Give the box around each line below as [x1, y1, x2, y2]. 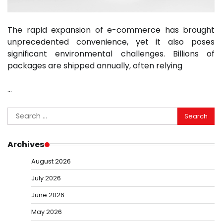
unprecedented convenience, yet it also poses [7, 36, 215, 48]
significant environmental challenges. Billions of [7, 48, 215, 60]
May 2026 [31, 207, 62, 217]
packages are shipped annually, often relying [7, 60, 182, 72]
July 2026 [31, 173, 61, 183]
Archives [7, 139, 45, 151]
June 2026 [31, 190, 64, 200]
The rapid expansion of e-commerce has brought [7, 24, 215, 36]
